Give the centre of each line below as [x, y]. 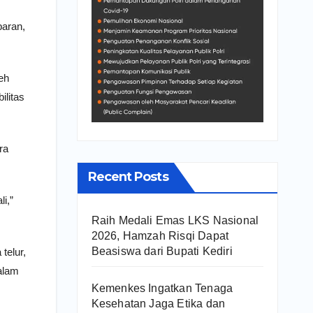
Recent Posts [128, 176]
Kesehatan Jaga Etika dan [158, 303]
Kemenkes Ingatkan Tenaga [162, 288]
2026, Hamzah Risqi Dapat [160, 235]
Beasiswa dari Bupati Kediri [162, 251]
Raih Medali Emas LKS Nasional [175, 220]
